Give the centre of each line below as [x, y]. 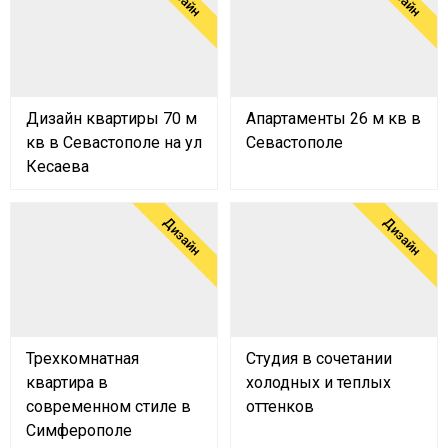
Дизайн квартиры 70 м [111, 119]
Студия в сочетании [319, 359]
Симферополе [79, 431]
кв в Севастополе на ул [114, 143]
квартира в [67, 383]
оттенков [280, 407]
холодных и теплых [318, 383]
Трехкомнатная [82, 359]
